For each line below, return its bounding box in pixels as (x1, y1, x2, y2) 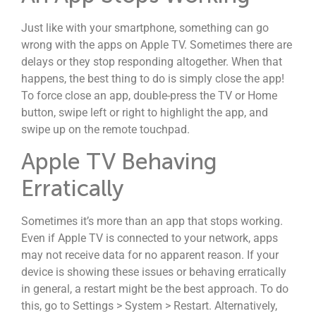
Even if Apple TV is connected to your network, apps (21, 231, 278, 245)
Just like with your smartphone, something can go (21, 20, 269, 35)
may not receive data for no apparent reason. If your (21, 248, 279, 262)
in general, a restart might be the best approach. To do (21, 282, 288, 296)
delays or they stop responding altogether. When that (21, 54, 282, 68)
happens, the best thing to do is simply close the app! (21, 71, 284, 85)
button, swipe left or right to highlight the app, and (21, 105, 268, 119)
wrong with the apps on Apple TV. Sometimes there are (21, 37, 292, 51)
